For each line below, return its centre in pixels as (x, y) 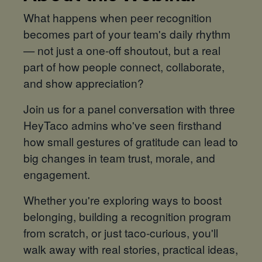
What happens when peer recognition (118, 17)
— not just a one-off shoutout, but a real (122, 50)
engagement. (57, 174)
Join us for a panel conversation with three (129, 108)
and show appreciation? (84, 82)
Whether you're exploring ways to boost (123, 199)
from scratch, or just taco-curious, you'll (121, 232)
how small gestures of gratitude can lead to (131, 141)
